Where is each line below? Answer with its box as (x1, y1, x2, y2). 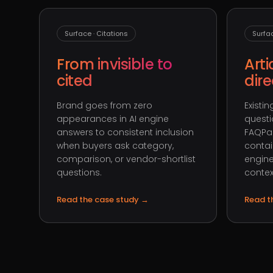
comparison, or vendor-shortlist (57, 153, 196, 165)
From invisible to (57, 54, 172, 74)
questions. (57, 166, 102, 179)
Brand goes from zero (57, 99, 152, 112)
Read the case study (57, 194, 141, 205)
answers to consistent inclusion (57, 126, 194, 138)
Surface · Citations (65, 29, 128, 38)
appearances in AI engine (57, 113, 169, 125)
